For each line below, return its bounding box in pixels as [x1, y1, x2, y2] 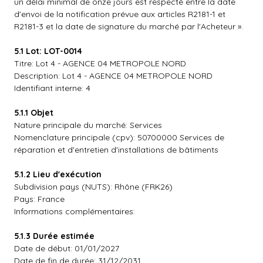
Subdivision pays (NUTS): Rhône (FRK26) [14, 181, 173, 192]
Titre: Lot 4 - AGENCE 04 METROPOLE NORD [14, 58, 186, 69]
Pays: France [14, 194, 65, 204]
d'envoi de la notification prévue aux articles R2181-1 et [14, 9, 225, 19]
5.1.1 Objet [14, 107, 53, 118]
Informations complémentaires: [14, 206, 135, 217]
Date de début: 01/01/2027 [14, 243, 119, 254]
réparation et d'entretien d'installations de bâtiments [14, 144, 218, 155]
